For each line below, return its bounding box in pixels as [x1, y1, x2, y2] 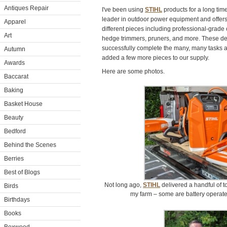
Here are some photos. [102, 68, 165, 75]
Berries [4, 155, 24, 162]
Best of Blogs [4, 169, 40, 176]
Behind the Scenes [4, 141, 56, 148]
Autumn [4, 46, 25, 53]
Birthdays [4, 196, 30, 203]
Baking [4, 87, 23, 94]
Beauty [4, 114, 23, 121]
